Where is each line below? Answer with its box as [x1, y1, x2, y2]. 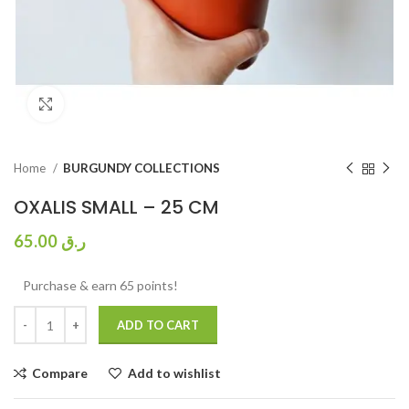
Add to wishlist [127, 365, 221, 382]
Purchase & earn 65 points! [23, 278, 178, 294]
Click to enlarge [64, 97, 155, 112]
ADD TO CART [117, 318, 199, 333]
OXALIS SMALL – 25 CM [14, 194, 219, 221]
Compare [32, 365, 89, 382]
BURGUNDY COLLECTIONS [63, 161, 220, 176]
